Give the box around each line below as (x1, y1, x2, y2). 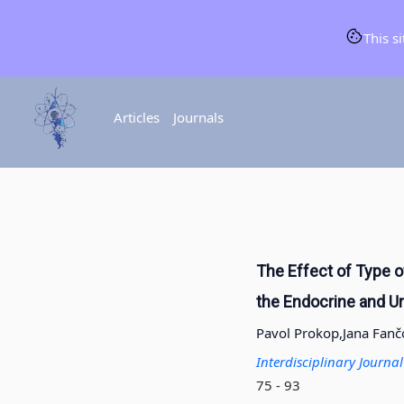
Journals (172, 108, 224, 127)
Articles (113, 108, 160, 127)
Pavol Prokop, (255, 324, 343, 343)
